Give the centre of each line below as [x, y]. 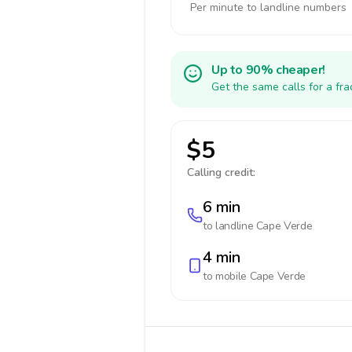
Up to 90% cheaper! [268, 70]
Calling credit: [221, 172]
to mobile [226, 276]
